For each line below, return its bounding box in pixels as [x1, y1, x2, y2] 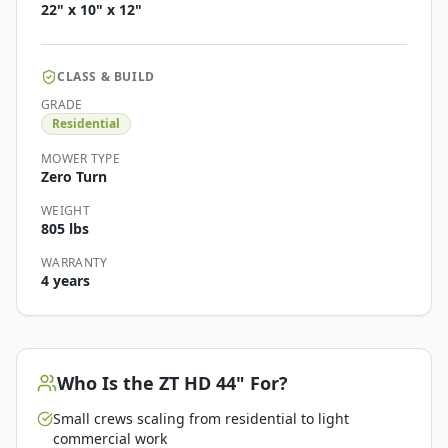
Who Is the [57, 371, 159, 396]
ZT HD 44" [159, 371, 245, 396]
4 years [41, 271, 90, 291]
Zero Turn [41, 167, 107, 187]
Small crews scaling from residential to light [53, 409, 349, 429]
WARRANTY [41, 254, 108, 272]
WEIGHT [41, 202, 90, 220]
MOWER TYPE [41, 150, 120, 168]
